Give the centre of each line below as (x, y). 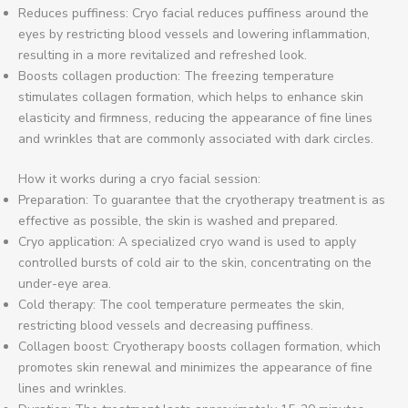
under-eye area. (65, 283)
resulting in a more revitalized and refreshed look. (163, 55)
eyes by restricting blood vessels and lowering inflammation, (194, 34)
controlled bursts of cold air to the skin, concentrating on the (195, 262)
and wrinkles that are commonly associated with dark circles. (196, 138)
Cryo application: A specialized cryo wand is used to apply (187, 241)
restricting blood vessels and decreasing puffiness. (166, 325)
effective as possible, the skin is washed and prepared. (178, 220)
